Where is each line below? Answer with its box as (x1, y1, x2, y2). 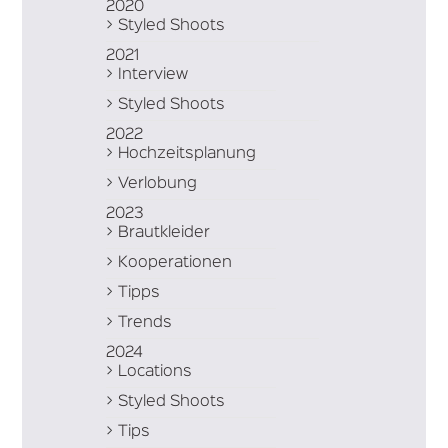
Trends (118, 315, 173, 330)
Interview (118, 67, 189, 82)
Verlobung (118, 176, 198, 191)
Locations (118, 364, 193, 379)
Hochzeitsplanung (118, 146, 257, 161)
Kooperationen (118, 255, 233, 270)
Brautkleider (118, 225, 211, 240)
